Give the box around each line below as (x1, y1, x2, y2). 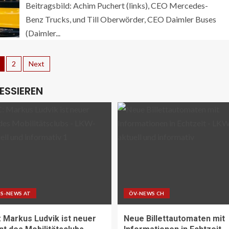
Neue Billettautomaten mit (124, 214, 225, 224)
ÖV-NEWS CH (129, 190, 165, 197)
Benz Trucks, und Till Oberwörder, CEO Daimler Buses (26, 14, 216, 25)
